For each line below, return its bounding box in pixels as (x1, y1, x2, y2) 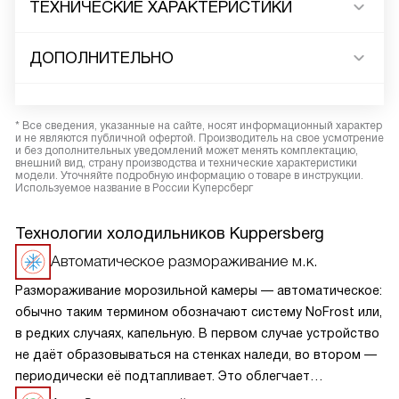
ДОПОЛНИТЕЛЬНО (29, 49, 174, 67)
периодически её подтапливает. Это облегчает (15, 369, 310, 383)
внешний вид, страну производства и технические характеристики (15, 157, 357, 169)
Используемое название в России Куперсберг (15, 182, 253, 194)
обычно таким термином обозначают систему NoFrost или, (15, 305, 382, 319)
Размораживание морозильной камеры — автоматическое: (15, 283, 382, 297)
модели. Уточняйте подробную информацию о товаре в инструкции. (15, 169, 363, 182)
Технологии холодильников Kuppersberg (15, 224, 324, 242)
